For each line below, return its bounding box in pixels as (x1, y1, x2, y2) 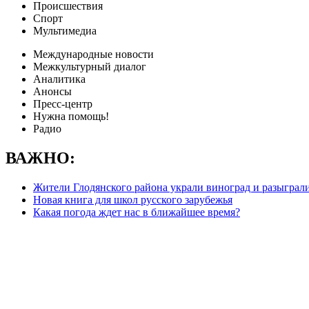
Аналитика (33, 73, 86, 85)
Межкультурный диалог (33, 61, 146, 72)
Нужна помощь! (33, 110, 109, 122)
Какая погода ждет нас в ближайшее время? (33, 206, 240, 218)
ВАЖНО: (6, 148, 75, 167)
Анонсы (33, 86, 72, 97)
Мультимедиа (33, 25, 97, 37)
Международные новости (33, 48, 154, 60)
